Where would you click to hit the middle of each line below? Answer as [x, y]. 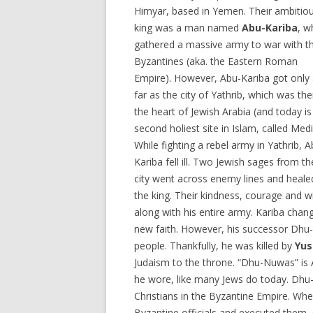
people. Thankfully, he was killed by [214, 246]
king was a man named [188, 28]
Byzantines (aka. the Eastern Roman [216, 61]
